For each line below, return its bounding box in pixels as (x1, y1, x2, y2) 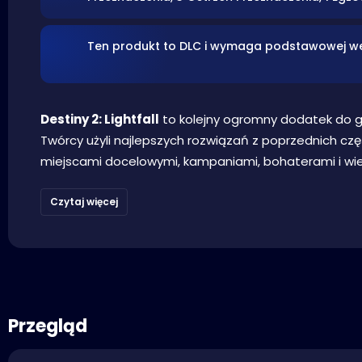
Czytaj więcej (50, 195, 118, 209)
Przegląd (8, 313, 87, 339)
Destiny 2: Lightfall (40, 110, 159, 128)
